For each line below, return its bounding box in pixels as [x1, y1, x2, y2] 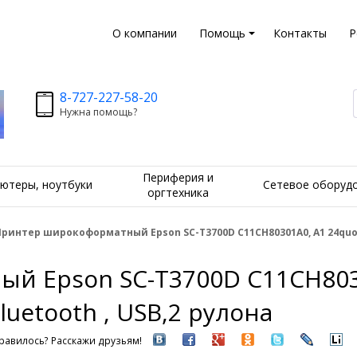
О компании [112, 25, 177, 41]
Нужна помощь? [59, 105, 137, 119]
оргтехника [147, 184, 209, 200]
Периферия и [142, 169, 214, 185]
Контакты [273, 25, 327, 41]
